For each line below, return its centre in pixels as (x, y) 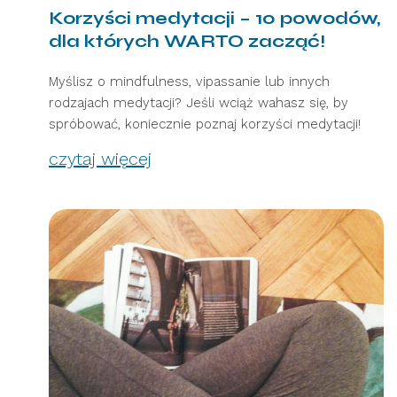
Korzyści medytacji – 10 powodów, (214, 18)
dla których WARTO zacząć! (187, 41)
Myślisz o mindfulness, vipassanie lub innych (189, 81)
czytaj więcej (100, 158)
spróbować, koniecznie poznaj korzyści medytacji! (205, 124)
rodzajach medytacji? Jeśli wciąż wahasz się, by (198, 102)
